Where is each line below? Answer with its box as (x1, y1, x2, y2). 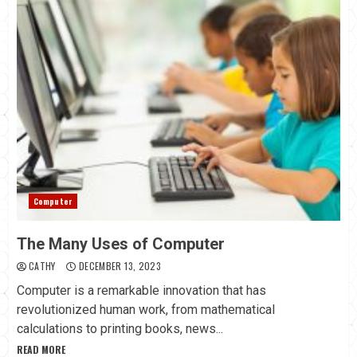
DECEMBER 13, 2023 (76, 259, 162, 273)
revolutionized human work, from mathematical (17, 302, 275, 318)
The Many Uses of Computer (17, 234, 225, 254)
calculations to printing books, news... (17, 321, 223, 337)
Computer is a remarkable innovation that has (17, 283, 266, 299)
